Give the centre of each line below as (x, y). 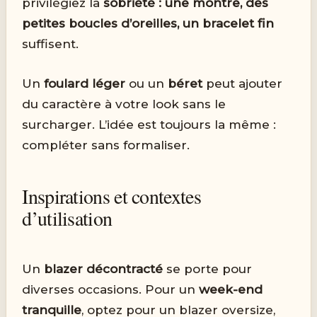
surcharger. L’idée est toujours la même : (149, 125)
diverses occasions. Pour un (111, 290)
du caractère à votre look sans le (124, 104)
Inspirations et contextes (111, 196)
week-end (231, 290)
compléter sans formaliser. (106, 145)
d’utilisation (67, 218)
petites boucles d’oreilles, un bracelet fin (148, 23)
